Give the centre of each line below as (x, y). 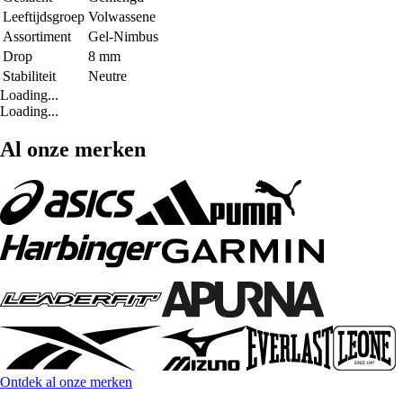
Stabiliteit (29, 76)
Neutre (107, 76)
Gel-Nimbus (123, 36)
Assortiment (37, 36)
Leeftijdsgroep (44, 16)
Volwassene (122, 16)
